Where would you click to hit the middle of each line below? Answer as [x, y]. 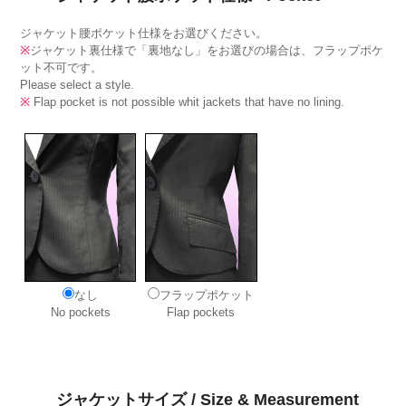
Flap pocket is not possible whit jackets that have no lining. [188, 101]
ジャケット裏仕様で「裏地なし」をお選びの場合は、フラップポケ [207, 50]
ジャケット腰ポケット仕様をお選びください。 [144, 33]
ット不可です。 [62, 67]
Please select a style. [77, 84]
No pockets [80, 313]
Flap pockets [201, 313]
